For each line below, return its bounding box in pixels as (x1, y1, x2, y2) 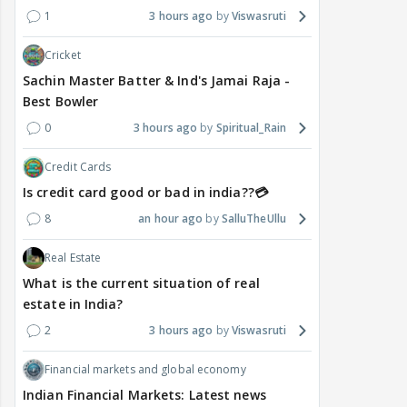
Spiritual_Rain (215, 120, 286, 136)
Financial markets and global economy (45, 362, 246, 378)
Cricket (45, 47, 81, 64)
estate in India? (23, 295, 124, 313)
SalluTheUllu (221, 211, 286, 227)
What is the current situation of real (23, 274, 260, 293)
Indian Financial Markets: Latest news (23, 386, 266, 404)
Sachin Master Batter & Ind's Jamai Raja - (23, 72, 291, 90)
